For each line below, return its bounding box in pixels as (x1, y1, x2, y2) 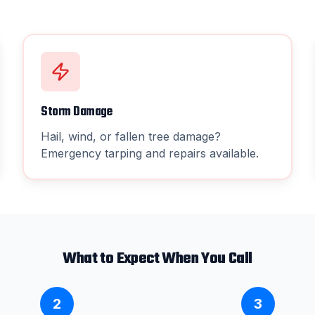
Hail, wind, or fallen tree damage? (41, 129, 221, 143)
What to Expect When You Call (63, 247, 252, 271)
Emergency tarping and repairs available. (41, 146, 259, 160)
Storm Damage (41, 102, 112, 122)
